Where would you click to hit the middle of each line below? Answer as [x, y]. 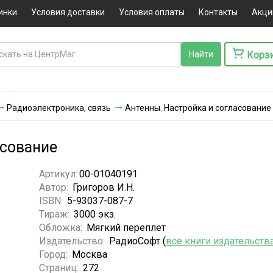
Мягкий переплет [126, 227]
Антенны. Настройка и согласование [198, 108]
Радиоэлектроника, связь [59, 108]
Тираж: [55, 214]
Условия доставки [68, 12]
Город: [54, 254]
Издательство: [73, 241]
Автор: [55, 187]
